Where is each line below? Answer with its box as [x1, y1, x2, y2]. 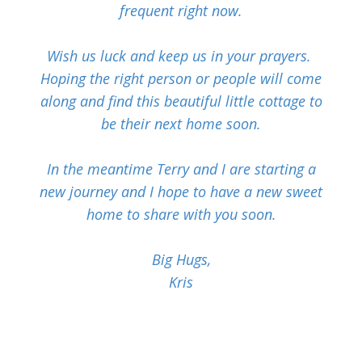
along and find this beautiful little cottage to [40, 91, 322, 112]
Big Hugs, [151, 250, 211, 270]
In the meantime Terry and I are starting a [46, 159, 316, 179]
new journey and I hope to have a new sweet [40, 182, 322, 202]
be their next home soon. [101, 114, 261, 134]
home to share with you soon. [86, 204, 276, 225]
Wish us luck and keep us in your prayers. [47, 46, 315, 66]
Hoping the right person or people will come [40, 69, 322, 89]
